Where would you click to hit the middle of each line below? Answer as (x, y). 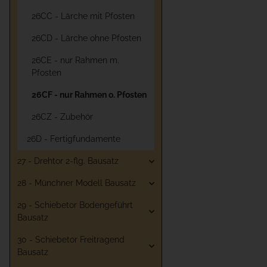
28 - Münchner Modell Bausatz (77, 183)
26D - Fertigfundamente (74, 139)
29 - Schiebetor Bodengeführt (75, 205)
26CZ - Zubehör (62, 117)
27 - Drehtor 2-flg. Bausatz (68, 161)
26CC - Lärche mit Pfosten (83, 16)
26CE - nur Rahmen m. (75, 60)
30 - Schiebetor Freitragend (71, 240)
